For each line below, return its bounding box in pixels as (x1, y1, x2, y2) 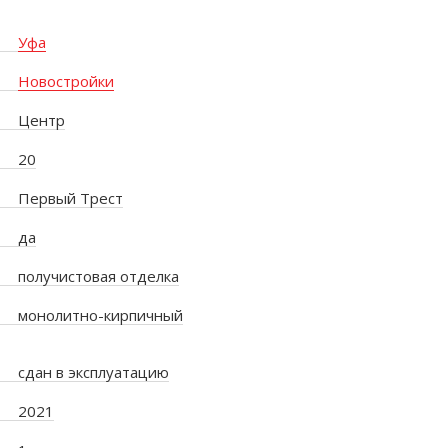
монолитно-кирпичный (17, 304, 183, 325)
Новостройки (17, 70, 114, 91)
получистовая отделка (17, 265, 179, 286)
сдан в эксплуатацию (17, 361, 169, 382)
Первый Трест (17, 187, 123, 208)
